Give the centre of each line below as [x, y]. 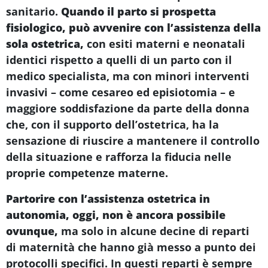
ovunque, [32, 231]
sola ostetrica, [45, 43]
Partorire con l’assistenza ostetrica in [108, 198]
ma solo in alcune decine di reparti [154, 231]
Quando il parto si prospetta [138, 11]
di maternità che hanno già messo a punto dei [131, 247]
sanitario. [33, 11]
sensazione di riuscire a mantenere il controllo [133, 140]
